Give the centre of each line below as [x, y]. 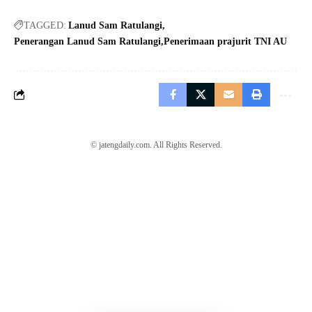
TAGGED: [45, 25]
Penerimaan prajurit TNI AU [225, 41]
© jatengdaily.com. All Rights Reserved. [156, 145]
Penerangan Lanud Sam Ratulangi [87, 41]
